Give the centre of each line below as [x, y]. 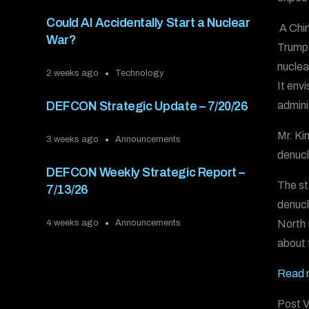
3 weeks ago [73, 140]
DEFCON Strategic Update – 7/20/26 [147, 107]
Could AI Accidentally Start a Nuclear [148, 23]
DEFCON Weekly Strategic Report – [146, 173]
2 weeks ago [73, 73]
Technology [140, 73]
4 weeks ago [73, 223]
